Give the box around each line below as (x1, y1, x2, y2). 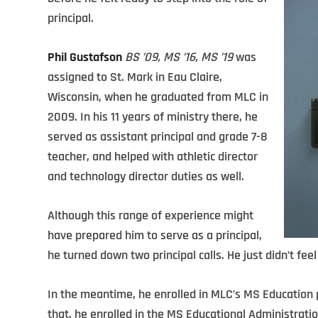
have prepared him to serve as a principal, (48, 227, 262, 243)
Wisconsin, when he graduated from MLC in (48, 89, 268, 105)
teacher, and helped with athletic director (48, 148, 258, 165)
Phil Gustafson (48, 49, 122, 65)
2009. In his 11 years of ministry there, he (48, 109, 258, 125)
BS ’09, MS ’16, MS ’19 (125, 49, 233, 65)
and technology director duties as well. (48, 168, 244, 185)
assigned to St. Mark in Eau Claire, (48, 69, 222, 85)
